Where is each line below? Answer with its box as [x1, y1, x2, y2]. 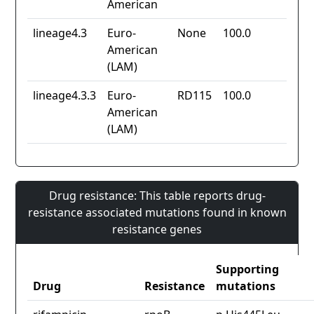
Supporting [216, 261, 279, 278]
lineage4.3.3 [33, 88, 96, 104]
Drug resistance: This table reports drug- [48, 188, 266, 204]
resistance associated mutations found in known [27, 205, 287, 221]
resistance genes [112, 221, 202, 238]
